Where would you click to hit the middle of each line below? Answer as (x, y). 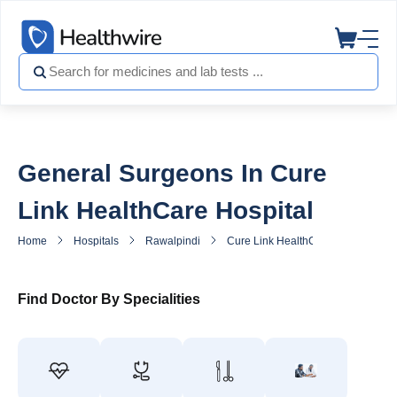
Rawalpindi (173, 241)
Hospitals (96, 241)
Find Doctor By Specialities (109, 299)
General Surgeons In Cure (172, 173)
